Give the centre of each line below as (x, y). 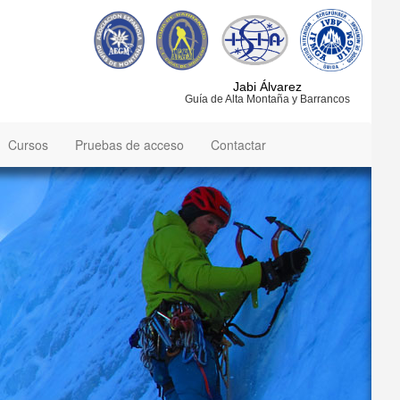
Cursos (28, 145)
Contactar (238, 145)
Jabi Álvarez (268, 87)
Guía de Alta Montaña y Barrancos (268, 99)
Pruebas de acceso (129, 145)
